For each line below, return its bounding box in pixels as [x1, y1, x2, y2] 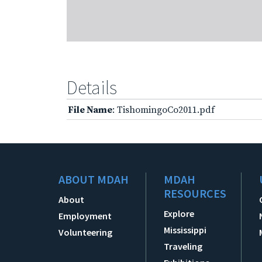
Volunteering [58, 226, 112, 238]
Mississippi [164, 223, 207, 236]
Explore [164, 207, 195, 219]
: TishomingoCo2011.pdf [112, 104, 215, 116]
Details [67, 75, 117, 99]
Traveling [164, 240, 203, 252]
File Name [68, 104, 112, 116]
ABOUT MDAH [58, 171, 129, 187]
